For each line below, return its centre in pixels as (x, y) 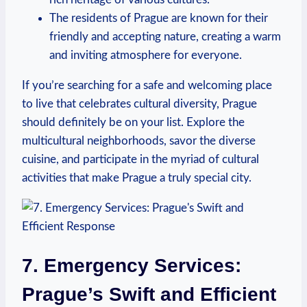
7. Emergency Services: (132, 266)
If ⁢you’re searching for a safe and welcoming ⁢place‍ (147, 86)
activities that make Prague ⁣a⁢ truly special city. (137, 178)
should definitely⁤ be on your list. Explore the (133, 123)
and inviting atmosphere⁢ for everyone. (146, 56)
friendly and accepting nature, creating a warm (165, 37)
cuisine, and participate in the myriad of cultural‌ (140, 160)
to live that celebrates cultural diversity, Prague (139, 104)
